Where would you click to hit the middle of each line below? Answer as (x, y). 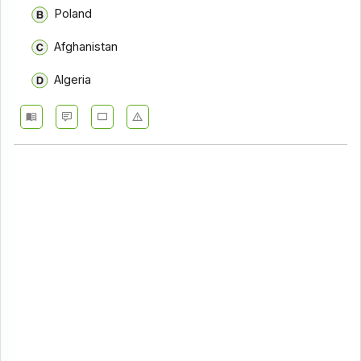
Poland (73, 14)
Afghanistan (85, 47)
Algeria (72, 79)
